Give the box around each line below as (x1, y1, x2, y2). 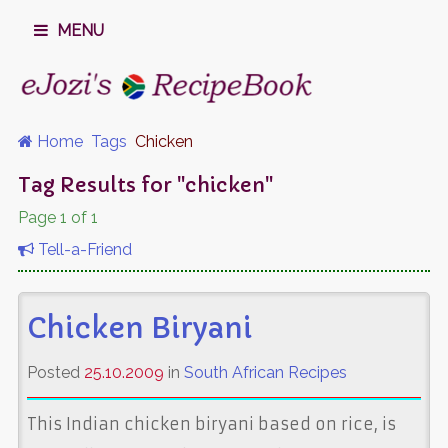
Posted (26, 362, 84, 382)
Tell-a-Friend (33, 239, 132, 259)
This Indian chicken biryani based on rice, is (26, 413, 396, 434)
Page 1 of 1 (17, 207, 98, 227)
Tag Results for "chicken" (17, 172, 273, 198)
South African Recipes (183, 362, 347, 382)
